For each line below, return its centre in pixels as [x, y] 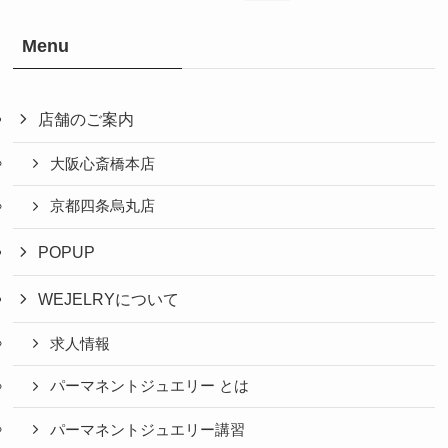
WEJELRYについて [108, 299]
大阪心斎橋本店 [102, 164]
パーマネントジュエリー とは [149, 386]
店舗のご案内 [85, 119]
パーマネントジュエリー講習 [147, 429]
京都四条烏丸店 [102, 206]
